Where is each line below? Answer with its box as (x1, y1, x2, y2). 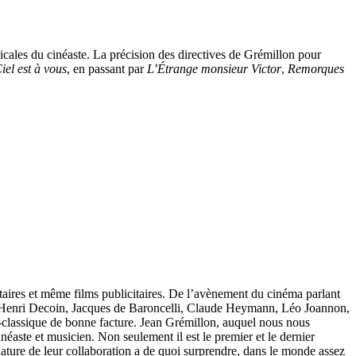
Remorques (288, 61, 344, 75)
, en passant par (67, 61, 147, 75)
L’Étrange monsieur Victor (147, 61, 281, 75)
